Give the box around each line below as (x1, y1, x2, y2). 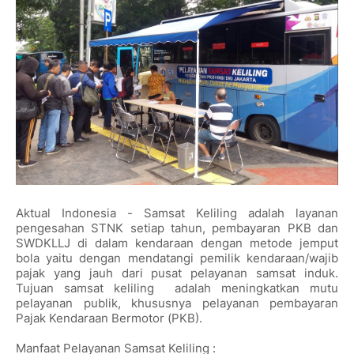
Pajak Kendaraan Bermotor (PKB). (16, 311, 202, 326)
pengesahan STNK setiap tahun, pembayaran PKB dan (16, 220, 338, 235)
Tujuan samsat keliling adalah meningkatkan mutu (16, 281, 338, 296)
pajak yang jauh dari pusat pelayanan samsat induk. (16, 265, 338, 281)
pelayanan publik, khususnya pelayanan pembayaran (16, 296, 338, 311)
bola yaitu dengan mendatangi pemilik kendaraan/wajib (16, 250, 338, 265)
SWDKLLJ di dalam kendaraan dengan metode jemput (16, 235, 338, 250)
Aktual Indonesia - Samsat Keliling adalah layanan (16, 205, 338, 220)
